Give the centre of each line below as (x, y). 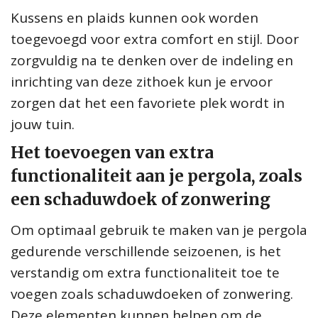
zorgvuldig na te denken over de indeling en (152, 60)
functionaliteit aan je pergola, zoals (157, 175)
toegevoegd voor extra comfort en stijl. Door (155, 39)
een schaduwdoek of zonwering (141, 199)
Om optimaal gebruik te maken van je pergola (159, 230)
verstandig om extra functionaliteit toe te (145, 272)
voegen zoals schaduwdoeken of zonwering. (152, 294)
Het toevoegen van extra (112, 152)
